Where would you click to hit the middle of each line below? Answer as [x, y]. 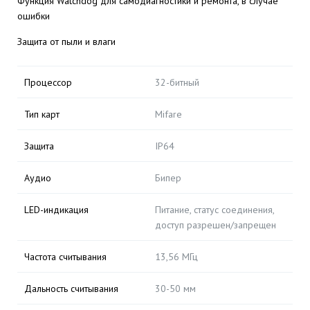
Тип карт [42, 114]
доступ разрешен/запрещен [216, 225]
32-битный [177, 82]
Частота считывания [65, 257]
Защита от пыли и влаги [66, 42]
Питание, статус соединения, [215, 210]
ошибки [34, 16]
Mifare [168, 114]
